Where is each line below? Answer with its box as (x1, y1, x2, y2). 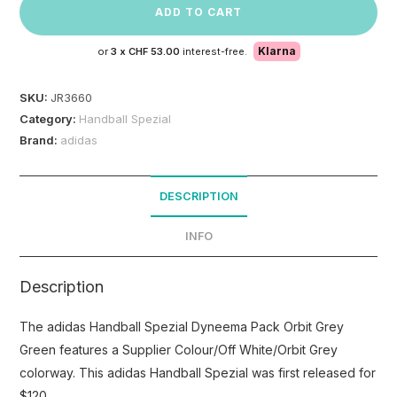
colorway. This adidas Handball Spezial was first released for (19, 364, 377, 380)
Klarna (257, 43, 296, 58)
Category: (19, 111, 80, 126)
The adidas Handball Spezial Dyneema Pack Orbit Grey (19, 318, 345, 334)
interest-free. (179, 44, 250, 58)
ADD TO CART (155, 4, 242, 19)
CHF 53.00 (128, 44, 180, 58)
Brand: (19, 132, 61, 147)
